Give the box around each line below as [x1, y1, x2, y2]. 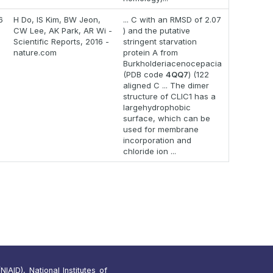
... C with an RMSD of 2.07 [123, 15, 221, 25]
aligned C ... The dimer [123, 80, 209, 91]
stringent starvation [123, 37, 197, 47]
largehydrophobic [123, 102, 191, 113]
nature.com [13, 48, 57, 58]
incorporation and [123, 135, 191, 146]
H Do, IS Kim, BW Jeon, [13, 15, 101, 25]
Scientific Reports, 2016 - [13, 37, 109, 47]
